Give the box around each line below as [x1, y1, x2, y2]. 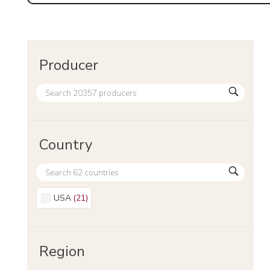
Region [39, 242, 85, 261]
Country [39, 135, 92, 154]
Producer [39, 55, 98, 75]
